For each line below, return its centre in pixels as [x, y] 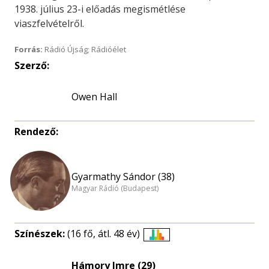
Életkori [173, 246]
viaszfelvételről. [49, 23]
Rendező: [36, 131]
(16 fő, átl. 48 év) [104, 234]
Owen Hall [94, 97]
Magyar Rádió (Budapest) [115, 189]
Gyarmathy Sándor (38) [123, 176]
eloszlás [174, 260]
